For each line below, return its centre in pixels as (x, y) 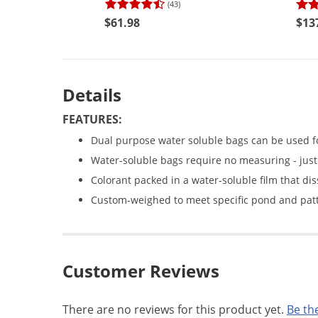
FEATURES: (92, 120)
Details (92, 95)
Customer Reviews (141, 271)
